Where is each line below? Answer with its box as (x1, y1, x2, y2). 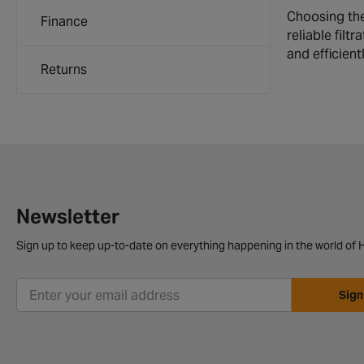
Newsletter (16, 204, 119, 229)
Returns (41, 61, 87, 78)
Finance (41, 13, 88, 30)
